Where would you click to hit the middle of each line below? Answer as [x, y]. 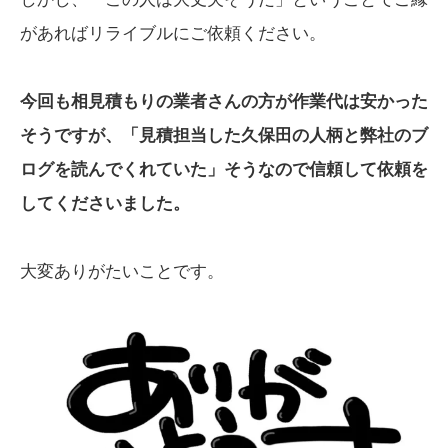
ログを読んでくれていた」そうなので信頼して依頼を [224, 170]
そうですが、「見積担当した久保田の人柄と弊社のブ [224, 136]
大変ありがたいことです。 [122, 272]
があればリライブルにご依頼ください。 [173, 34]
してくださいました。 [105, 204]
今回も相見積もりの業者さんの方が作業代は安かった [224, 102]
